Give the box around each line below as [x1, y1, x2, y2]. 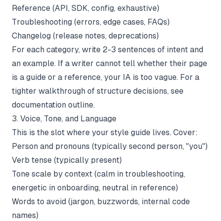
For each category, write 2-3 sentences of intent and [12, 44, 203, 54]
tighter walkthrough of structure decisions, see [12, 86, 184, 96]
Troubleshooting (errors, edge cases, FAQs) [12, 17, 170, 27]
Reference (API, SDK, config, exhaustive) [12, 3, 159, 13]
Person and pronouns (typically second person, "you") [12, 141, 208, 151]
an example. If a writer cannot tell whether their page [12, 58, 207, 68]
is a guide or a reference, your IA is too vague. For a [12, 72, 199, 82]
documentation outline [12, 100, 93, 110]
